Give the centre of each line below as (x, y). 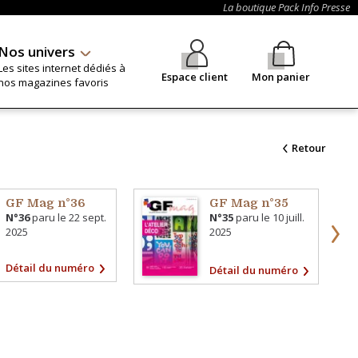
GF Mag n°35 (249, 203)
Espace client (195, 77)
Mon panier (281, 77)
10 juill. (289, 217)
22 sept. (88, 217)
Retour (308, 147)
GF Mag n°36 (46, 203)
